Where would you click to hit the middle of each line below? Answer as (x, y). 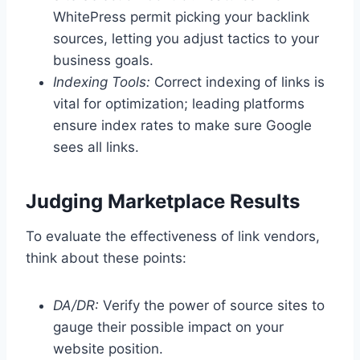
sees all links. (96, 147)
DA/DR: (76, 306)
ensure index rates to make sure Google (182, 126)
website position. (108, 349)
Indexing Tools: (102, 82)
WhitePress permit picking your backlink (181, 17)
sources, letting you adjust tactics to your (186, 39)
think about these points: (106, 258)
